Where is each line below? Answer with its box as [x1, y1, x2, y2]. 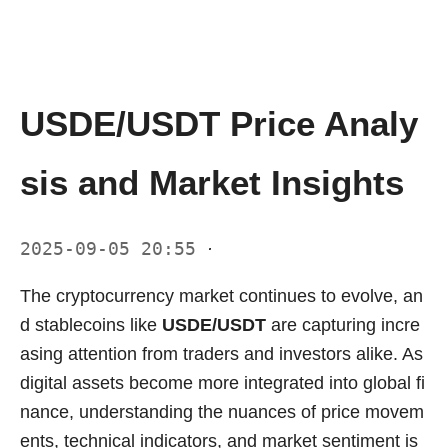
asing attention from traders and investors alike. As [20, 343, 423, 364]
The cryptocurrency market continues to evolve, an [20, 285, 423, 306]
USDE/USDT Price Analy [20, 103, 418, 143]
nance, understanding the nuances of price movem [20, 401, 424, 422]
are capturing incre [266, 314, 420, 335]
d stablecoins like [20, 314, 162, 335]
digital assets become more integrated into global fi [20, 372, 425, 393]
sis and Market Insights [20, 162, 404, 202]
